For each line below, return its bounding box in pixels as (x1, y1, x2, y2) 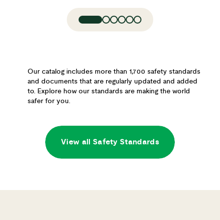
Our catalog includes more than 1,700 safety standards (27, 59, 200, 66)
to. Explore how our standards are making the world (27, 79, 190, 86)
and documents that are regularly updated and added (27, 69, 197, 76)
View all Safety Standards (61, 129, 159, 137)
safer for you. (27, 88, 70, 96)
